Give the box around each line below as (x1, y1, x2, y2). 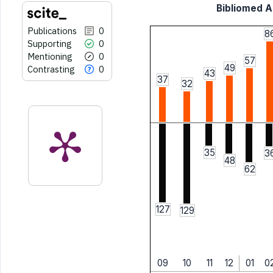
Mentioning (27, 50, 73, 62)
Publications (27, 24, 77, 37)
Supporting (27, 37, 72, 49)
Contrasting (27, 63, 75, 75)
